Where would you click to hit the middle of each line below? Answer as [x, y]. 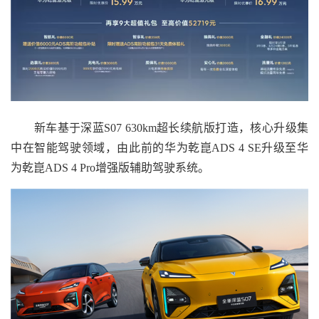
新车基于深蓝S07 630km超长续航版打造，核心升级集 [159, 128]
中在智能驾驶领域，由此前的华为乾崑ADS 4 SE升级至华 [159, 148]
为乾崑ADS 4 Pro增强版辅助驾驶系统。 [110, 168]
